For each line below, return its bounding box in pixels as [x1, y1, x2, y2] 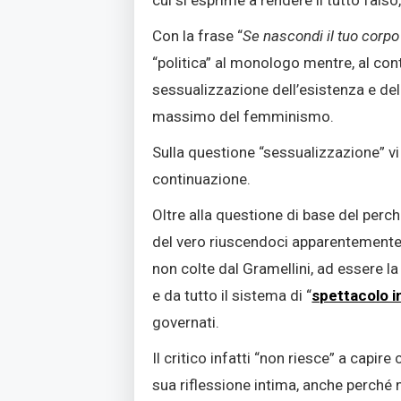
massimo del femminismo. [152, 107, 335, 125]
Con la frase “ [152, 26, 243, 45]
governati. [152, 312, 220, 331]
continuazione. [152, 169, 252, 188]
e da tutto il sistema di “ [152, 286, 312, 304]
